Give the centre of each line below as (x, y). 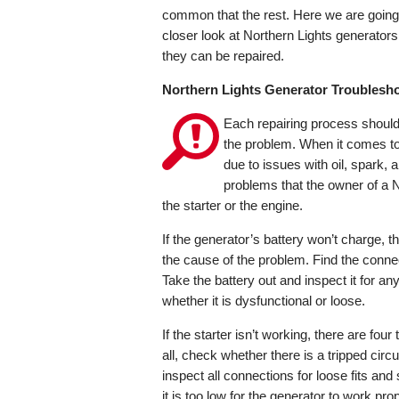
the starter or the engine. (232, 206)
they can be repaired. (223, 56)
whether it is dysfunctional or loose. (264, 301)
